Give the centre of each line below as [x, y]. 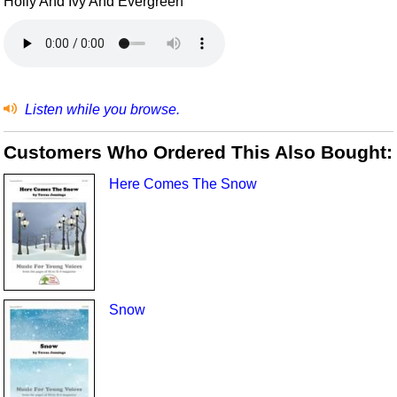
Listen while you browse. [100, 109]
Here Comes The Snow [183, 183]
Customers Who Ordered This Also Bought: [198, 152]
